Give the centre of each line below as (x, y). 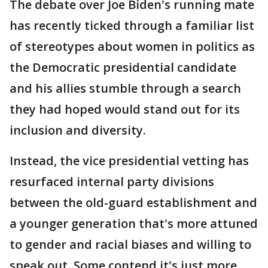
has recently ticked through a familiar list (132, 26)
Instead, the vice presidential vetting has (129, 161)
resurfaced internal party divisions (112, 182)
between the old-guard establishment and (133, 203)
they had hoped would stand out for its (125, 109)
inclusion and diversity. (78, 130)
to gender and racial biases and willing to (130, 245)
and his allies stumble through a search (125, 89)
